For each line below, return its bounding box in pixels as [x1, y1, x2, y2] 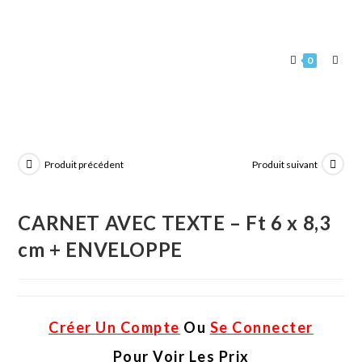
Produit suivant [251, 158, 318, 170]
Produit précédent [44, 158, 124, 170]
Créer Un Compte [48, 318, 180, 336]
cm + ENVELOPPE [18, 237, 183, 261]
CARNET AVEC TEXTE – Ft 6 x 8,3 [18, 210, 331, 234]
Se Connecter [209, 318, 314, 336]
